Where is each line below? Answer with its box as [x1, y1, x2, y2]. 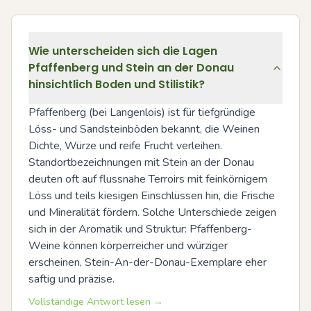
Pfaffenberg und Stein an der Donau [28, 60, 234, 76]
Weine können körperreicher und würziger [28, 238, 228, 253]
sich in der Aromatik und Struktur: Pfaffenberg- [28, 221, 252, 237]
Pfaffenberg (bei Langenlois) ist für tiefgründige [28, 105, 255, 120]
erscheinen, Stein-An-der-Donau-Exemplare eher [28, 255, 267, 270]
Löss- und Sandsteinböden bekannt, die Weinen [28, 121, 260, 137]
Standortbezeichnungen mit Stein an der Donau [28, 155, 254, 170]
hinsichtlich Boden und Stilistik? [28, 76, 205, 92]
